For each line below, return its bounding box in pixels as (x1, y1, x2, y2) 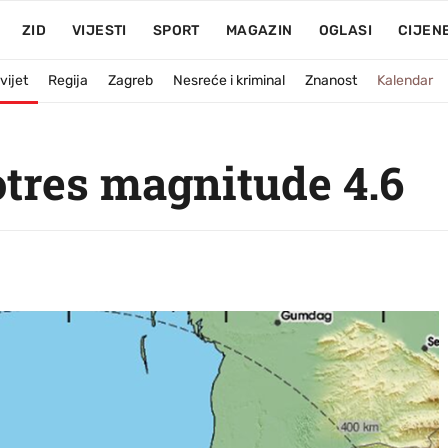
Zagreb (108, 72, 153, 89)
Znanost (305, 72, 357, 89)
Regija (48, 72, 88, 89)
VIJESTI (71, 22, 127, 39)
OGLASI (318, 22, 372, 39)
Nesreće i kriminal (173, 72, 285, 89)
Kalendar (377, 72, 433, 89)
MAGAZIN (225, 22, 293, 39)
